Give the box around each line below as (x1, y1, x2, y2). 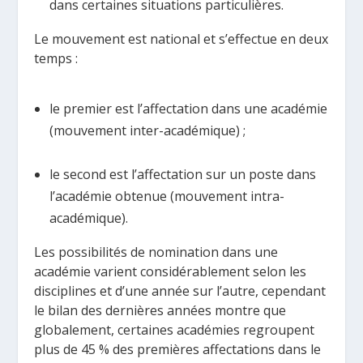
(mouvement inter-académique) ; (49, 121, 246, 139)
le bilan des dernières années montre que (34, 301, 287, 319)
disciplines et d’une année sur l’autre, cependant (34, 281, 327, 300)
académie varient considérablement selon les (34, 262, 307, 280)
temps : (34, 49, 79, 67)
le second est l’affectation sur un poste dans (49, 164, 316, 183)
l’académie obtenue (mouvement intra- (49, 186, 284, 205)
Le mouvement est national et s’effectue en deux (34, 29, 329, 48)
